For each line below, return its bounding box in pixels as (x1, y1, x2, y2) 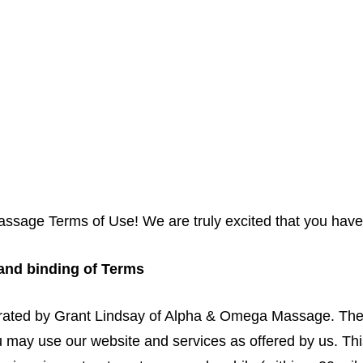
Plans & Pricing (258, 130, 351, 153)
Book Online (12, 130, 83, 153)
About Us (106, 130, 160, 153)
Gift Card (183, 130, 235, 153)
